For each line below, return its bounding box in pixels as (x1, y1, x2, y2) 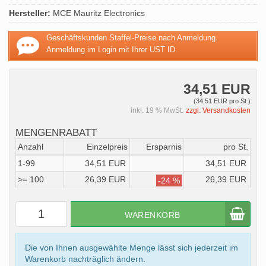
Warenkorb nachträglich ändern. (25, 254, 145, 264)
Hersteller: (9, 8, 50, 18)
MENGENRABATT (15, 127, 97, 139)
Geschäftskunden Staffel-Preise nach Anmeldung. (46, 33, 218, 42)
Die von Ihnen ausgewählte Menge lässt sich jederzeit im (25, 243, 238, 253)
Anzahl (18, 142, 43, 152)
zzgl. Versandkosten (186, 106, 251, 115)
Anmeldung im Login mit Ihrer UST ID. (46, 45, 178, 54)
